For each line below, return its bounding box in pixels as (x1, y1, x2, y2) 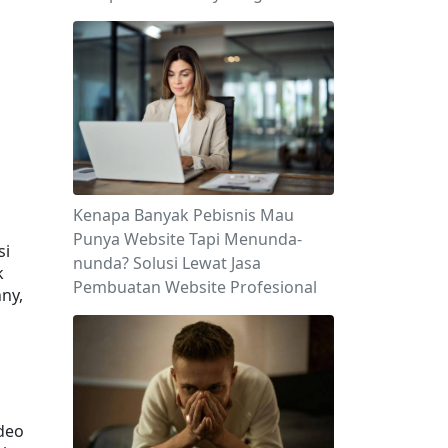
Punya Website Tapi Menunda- (73, 227, 302, 250)
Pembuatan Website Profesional (73, 275, 317, 298)
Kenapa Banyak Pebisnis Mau (73, 203, 294, 226)
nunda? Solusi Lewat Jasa (73, 251, 261, 274)
